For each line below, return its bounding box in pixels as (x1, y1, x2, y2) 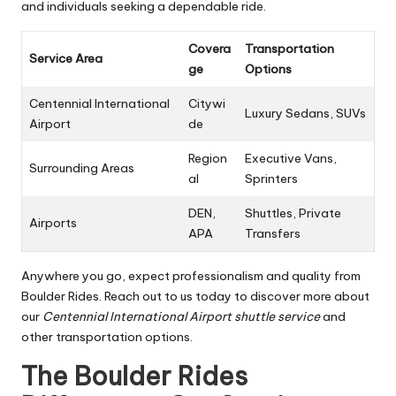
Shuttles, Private (245, 204, 341, 221)
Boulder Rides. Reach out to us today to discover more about (21, 287, 369, 304)
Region (188, 149, 227, 166)
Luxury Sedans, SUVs (245, 104, 366, 121)
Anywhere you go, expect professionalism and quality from (21, 267, 361, 284)
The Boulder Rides (21, 359, 247, 392)
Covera (188, 40, 231, 57)
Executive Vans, (245, 149, 337, 166)
